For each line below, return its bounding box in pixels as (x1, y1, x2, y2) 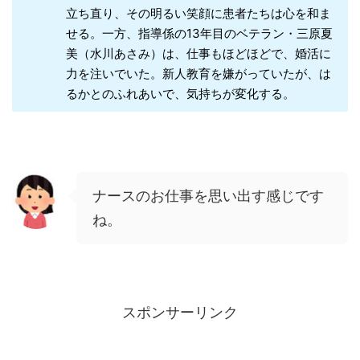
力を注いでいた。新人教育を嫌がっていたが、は (65, 66, 331, 82)
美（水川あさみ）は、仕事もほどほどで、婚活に (65, 46, 331, 62)
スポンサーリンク (122, 304, 238, 321)
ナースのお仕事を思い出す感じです (92, 187, 324, 205)
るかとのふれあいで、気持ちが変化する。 (65, 86, 295, 102)
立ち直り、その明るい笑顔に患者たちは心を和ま (65, 6, 331, 22)
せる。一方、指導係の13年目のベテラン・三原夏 (65, 26, 333, 42)
